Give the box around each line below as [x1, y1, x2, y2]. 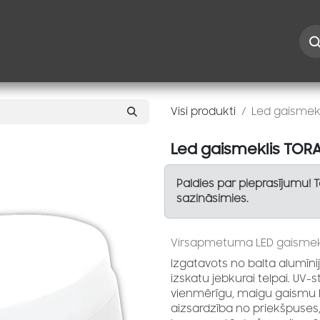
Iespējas [8, 33, 64, 49]
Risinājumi [141, 33, 207, 49]
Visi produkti [171, 106, 236, 118]
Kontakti [75, 33, 130, 49]
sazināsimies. [176, 193, 251, 205]
